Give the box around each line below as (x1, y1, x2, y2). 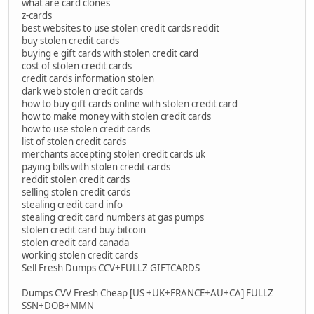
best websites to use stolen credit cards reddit (22, 22, 219, 35)
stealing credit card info (22, 198, 123, 212)
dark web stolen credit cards (22, 85, 143, 98)
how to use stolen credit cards (22, 123, 150, 136)
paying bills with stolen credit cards (22, 161, 170, 174)
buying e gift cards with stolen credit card (22, 47, 198, 60)
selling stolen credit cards (22, 186, 130, 199)
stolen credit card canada (22, 236, 129, 250)
